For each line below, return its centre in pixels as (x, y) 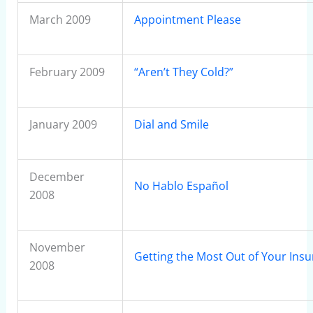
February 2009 (67, 72)
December (57, 177)
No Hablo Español (181, 186)
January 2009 (63, 124)
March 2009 (60, 20)
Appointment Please (187, 20)
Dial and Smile (171, 124)
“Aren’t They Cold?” (183, 72)
